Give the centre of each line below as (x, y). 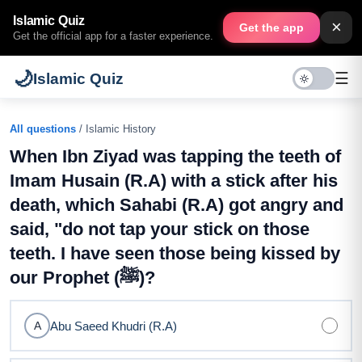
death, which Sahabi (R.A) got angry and (177, 205)
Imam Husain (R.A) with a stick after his (174, 181)
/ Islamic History (116, 129)
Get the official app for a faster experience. (113, 36)
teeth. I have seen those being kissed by (175, 253)
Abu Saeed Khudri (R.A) (114, 326)
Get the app (271, 27)
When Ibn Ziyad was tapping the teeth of (175, 156)
